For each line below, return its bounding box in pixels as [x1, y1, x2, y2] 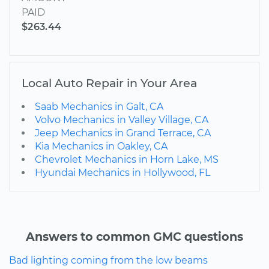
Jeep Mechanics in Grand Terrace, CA [35, 127, 211, 139]
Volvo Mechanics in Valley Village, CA [35, 113, 208, 125]
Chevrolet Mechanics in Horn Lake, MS [35, 153, 219, 165]
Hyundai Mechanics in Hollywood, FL [35, 166, 210, 178]
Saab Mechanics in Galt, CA [35, 100, 163, 112]
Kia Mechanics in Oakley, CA [35, 140, 168, 152]
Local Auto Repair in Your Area [22, 75, 197, 90]
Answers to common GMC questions [26, 229, 243, 244]
